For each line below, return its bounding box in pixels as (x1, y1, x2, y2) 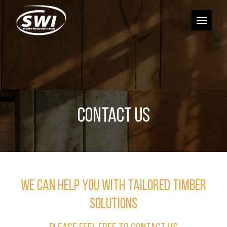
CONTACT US (77, 106, 150, 127)
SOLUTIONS (90, 197, 137, 212)
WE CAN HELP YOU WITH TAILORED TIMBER (21, 178, 206, 194)
